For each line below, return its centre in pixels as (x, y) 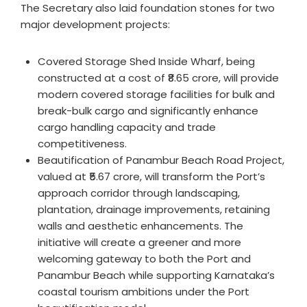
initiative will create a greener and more (139, 243)
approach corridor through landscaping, (139, 193)
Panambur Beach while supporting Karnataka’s (156, 275)
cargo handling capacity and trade (127, 127)
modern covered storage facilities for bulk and (156, 95)
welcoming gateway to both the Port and (144, 259)
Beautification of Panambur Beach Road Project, (161, 160)
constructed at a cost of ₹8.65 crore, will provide (158, 78)
